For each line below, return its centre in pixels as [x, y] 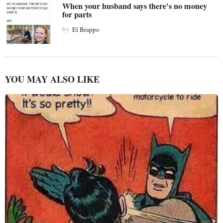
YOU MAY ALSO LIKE [52, 79]
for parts [77, 14]
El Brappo [86, 29]
